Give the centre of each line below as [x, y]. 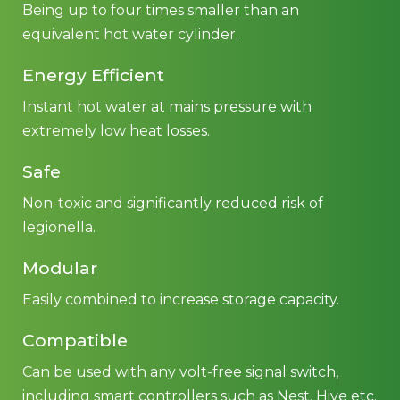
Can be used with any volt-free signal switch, [180, 372]
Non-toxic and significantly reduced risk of [173, 203]
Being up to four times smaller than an [161, 10]
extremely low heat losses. [116, 131]
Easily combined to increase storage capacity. [181, 300]
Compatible [75, 340]
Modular [60, 268]
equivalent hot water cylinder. [130, 34]
